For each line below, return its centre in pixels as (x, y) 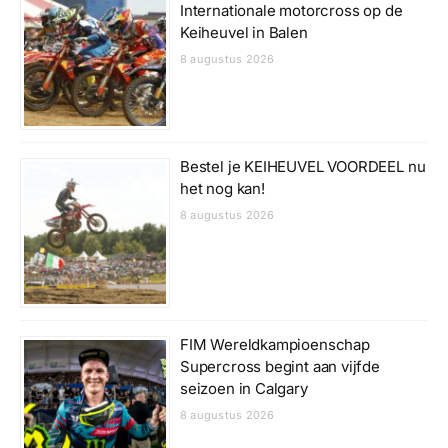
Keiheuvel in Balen (243, 33)
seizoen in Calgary (243, 389)
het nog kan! (222, 189)
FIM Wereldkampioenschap (274, 345)
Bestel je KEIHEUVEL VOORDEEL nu (302, 167)
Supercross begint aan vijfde (279, 367)
